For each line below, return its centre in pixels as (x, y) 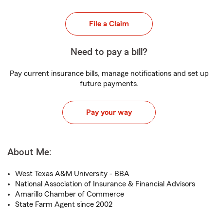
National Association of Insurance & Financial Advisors (105, 184)
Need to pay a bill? (109, 52)
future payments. (109, 84)
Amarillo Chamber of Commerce (70, 194)
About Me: (29, 152)
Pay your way (109, 112)
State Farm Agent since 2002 (64, 204)
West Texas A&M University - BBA (72, 174)
